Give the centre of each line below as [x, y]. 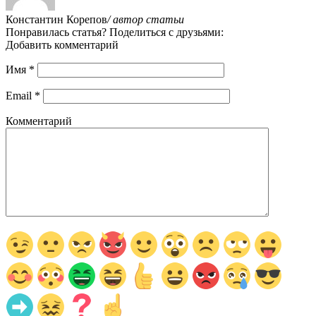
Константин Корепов [56, 19]
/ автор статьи [146, 19]
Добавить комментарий [62, 44]
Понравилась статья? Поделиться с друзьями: [115, 32]
